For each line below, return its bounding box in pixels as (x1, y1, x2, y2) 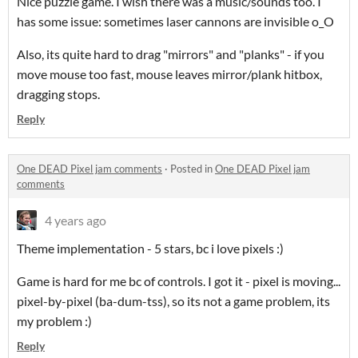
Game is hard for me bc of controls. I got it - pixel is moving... (17, 273, 340, 289)
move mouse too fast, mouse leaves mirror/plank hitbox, (17, 66, 322, 82)
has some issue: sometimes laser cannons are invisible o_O (17, 14, 336, 30)
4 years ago (45, 213, 106, 229)
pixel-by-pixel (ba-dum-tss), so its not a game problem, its (17, 293, 330, 309)
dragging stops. (17, 86, 100, 102)
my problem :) (17, 313, 92, 329)
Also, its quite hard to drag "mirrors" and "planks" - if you (17, 46, 324, 62)
